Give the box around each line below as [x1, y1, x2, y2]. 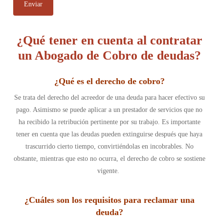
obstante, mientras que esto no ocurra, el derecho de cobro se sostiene [13, 155, 205, 162]
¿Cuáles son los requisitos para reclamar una [24, 195, 195, 205]
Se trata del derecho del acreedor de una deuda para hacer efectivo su [14, 94, 205, 101]
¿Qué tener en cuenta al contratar [16, 33, 202, 47]
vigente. [97, 167, 120, 175]
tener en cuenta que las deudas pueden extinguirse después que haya [16, 131, 203, 138]
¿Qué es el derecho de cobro [54, 76, 160, 86]
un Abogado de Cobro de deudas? [18, 48, 201, 63]
